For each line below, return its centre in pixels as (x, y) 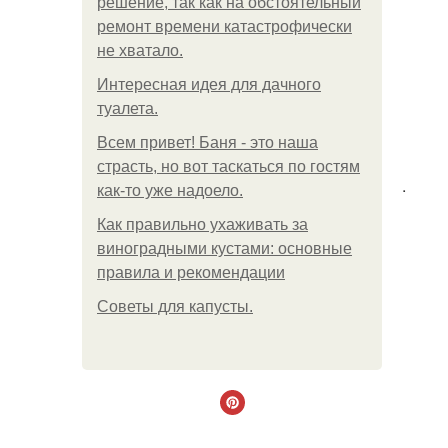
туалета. (127, 108)
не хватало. (140, 50)
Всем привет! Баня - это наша (207, 142)
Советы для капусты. (175, 306)
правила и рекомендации (191, 272)
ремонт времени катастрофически (224, 26)
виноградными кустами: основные (224, 248)
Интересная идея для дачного (209, 84)
